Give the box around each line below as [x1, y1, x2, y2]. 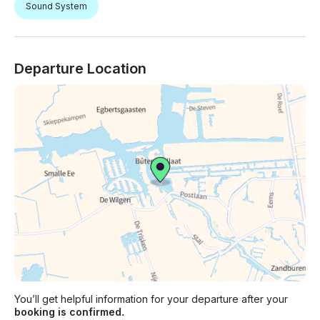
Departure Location [14, 60, 146, 78]
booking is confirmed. [14, 306, 124, 319]
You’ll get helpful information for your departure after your [14, 293, 288, 306]
